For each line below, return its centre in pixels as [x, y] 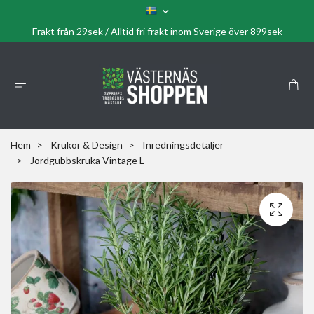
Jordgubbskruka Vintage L [86, 160]
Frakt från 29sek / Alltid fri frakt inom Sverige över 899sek [157, 31]
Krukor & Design [87, 145]
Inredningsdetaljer [183, 145]
